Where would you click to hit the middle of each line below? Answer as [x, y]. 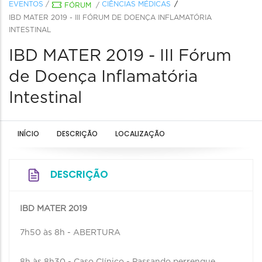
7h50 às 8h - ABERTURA [70, 233]
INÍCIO [28, 134]
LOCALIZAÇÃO [140, 134]
